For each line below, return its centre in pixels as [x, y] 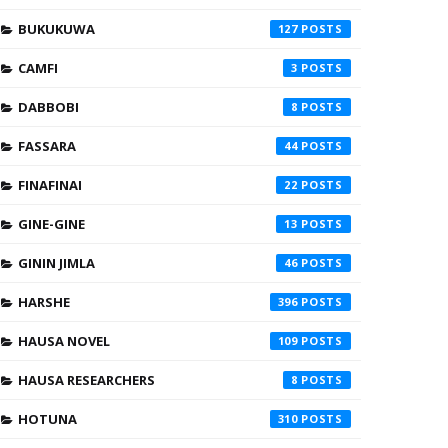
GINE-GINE [51, 224]
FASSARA [47, 146]
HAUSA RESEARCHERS [86, 380]
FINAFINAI [50, 185]
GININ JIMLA [56, 263]
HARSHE [44, 302]
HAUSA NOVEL [64, 341]
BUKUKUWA [56, 29]
